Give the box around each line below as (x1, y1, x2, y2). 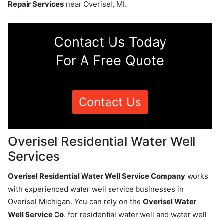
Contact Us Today (54, 34, 166, 51)
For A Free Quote (56, 53, 164, 69)
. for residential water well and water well (64, 209, 207, 219)
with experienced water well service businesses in (8, 184, 184, 193)
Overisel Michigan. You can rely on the (8, 196, 143, 206)
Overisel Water (143, 196, 196, 206)
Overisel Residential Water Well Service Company (8, 171, 185, 181)
